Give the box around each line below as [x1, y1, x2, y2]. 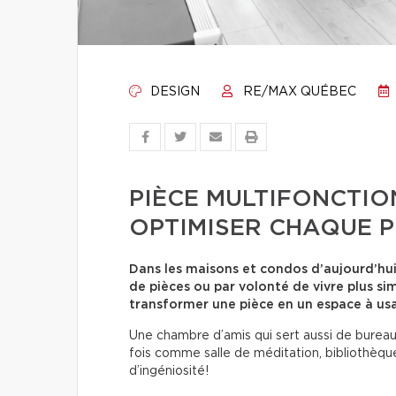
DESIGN [147, 86, 200, 98]
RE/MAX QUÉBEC [240, 86, 356, 98]
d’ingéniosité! [129, 365, 209, 377]
